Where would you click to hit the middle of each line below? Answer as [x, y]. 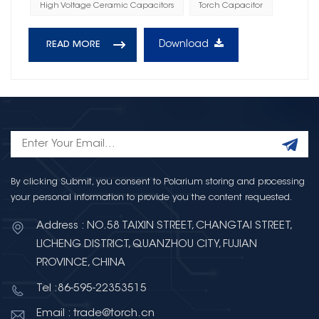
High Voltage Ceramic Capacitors [106, 6]
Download [183, 45]
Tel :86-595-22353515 [91, 288]
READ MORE [73, 45]
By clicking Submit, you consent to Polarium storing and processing [158, 182]
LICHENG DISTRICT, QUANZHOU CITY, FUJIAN [147, 244]
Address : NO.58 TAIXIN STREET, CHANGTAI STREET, [164, 226]
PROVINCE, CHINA [81, 263]
